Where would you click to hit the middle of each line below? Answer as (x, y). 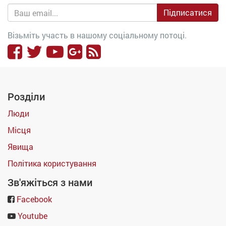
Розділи (26, 97)
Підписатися (188, 12)
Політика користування (52, 163)
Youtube (33, 216)
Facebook (34, 199)
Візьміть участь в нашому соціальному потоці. (97, 35)
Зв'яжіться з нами (50, 183)
